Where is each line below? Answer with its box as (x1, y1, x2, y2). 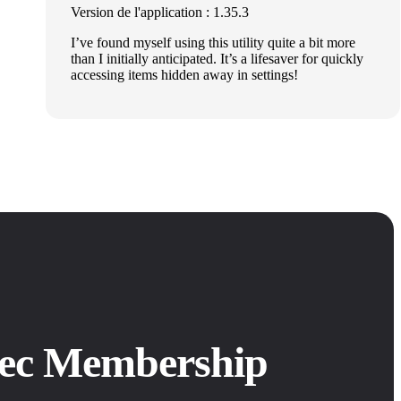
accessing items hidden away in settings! (70, 67, 298, 83)
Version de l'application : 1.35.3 (70, 4, 249, 21)
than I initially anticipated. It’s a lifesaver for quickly (70, 51, 363, 67)
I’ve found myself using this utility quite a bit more (70, 35, 355, 51)
